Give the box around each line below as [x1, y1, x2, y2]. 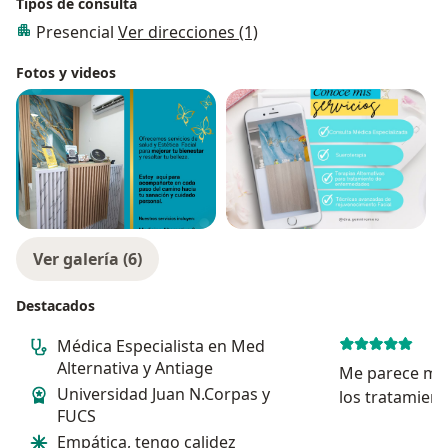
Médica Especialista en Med [57, 334, 265, 357]
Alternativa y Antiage [57, 356, 213, 379]
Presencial [36, 20, 118, 43]
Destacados [16, 295, 95, 315]
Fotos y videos [16, 62, 116, 82]
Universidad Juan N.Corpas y [57, 382, 270, 405]
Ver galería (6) [33, 247, 142, 270]
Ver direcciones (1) [118, 20, 258, 43]
